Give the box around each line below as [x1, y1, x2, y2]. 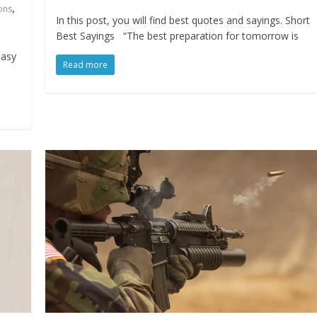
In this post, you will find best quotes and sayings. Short [56, 13, 311, 28]
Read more [63, 59, 108, 71]
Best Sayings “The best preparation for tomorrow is [56, 29, 299, 43]
